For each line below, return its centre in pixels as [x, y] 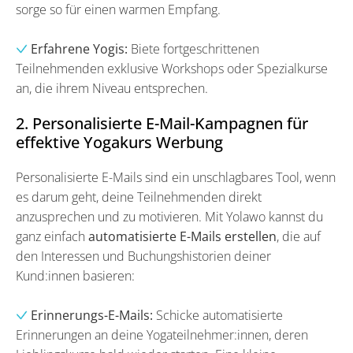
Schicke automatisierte [218, 315]
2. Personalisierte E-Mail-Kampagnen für [162, 123]
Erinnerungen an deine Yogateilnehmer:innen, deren [162, 334]
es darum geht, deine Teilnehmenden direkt [139, 197]
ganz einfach [52, 236]
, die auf [299, 236]
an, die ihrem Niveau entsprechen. [112, 88]
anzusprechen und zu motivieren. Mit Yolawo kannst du [169, 216]
